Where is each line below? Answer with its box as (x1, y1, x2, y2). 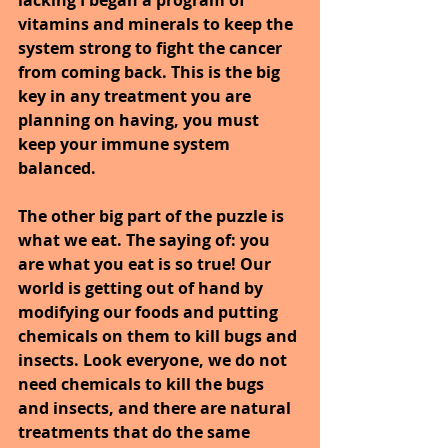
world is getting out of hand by (18, 276, 267, 299)
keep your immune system (18, 132, 234, 155)
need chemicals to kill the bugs (18, 372, 268, 395)
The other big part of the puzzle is (18, 204, 288, 227)
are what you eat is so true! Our (18, 252, 275, 275)
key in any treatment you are (18, 84, 255, 107)
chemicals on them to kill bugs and (18, 324, 301, 347)
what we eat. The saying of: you (18, 228, 274, 251)
